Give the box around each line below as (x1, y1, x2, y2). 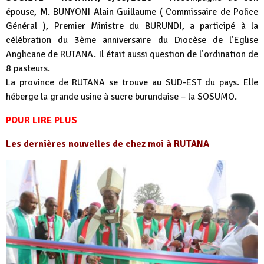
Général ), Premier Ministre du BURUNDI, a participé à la (6, 20, 258, 32)
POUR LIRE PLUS (6, 114, 77, 127)
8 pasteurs (6, 62, 48, 75)
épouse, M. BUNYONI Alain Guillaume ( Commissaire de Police (6, 6, 258, 18)
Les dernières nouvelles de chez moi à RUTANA (6, 138, 209, 150)
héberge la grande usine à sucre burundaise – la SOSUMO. (6, 91, 237, 103)
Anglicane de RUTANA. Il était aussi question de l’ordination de (6, 48, 258, 61)
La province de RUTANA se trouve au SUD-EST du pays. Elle (6, 77, 258, 89)
